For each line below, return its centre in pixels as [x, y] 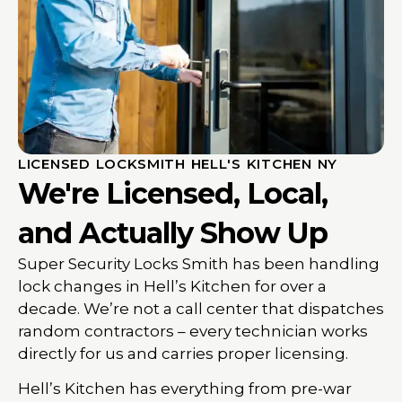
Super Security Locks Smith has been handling [199, 263]
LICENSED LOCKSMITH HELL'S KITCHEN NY [178, 163]
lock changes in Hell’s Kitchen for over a [172, 286]
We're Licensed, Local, [173, 193]
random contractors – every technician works [193, 331]
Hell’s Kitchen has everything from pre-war [185, 389]
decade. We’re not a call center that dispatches [201, 308]
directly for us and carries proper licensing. [183, 353]
